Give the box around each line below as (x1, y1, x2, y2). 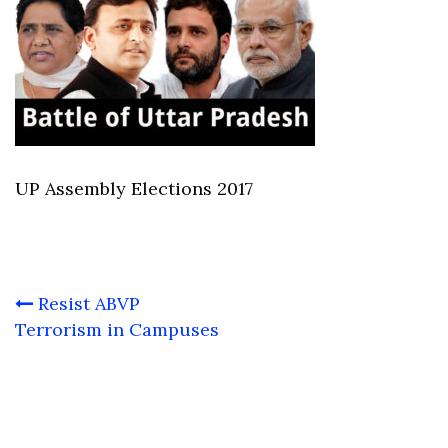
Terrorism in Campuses (15, 318, 219, 341)
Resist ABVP (38, 292, 140, 315)
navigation (14, 314, 135, 356)
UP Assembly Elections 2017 (15, 177, 253, 200)
